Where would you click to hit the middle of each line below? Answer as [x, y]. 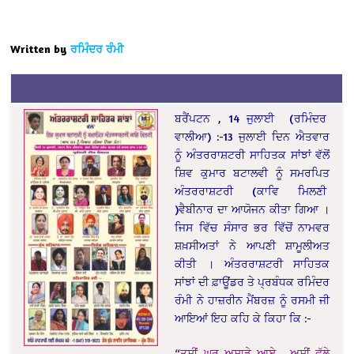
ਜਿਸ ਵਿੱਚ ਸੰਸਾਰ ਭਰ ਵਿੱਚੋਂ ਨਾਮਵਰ [252, 228]
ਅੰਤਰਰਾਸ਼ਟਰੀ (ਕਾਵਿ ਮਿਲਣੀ [252, 191]
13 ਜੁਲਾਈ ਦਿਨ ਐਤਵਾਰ [277, 137]
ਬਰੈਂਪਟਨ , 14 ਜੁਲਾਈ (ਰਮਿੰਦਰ [252, 119]
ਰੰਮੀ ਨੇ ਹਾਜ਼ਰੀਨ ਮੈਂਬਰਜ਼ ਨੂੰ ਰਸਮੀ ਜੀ [252, 300]
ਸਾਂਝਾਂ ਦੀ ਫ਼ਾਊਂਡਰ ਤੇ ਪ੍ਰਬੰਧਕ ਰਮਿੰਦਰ [252, 282]
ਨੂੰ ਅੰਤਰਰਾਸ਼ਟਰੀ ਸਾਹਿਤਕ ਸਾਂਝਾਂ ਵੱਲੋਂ [252, 155]
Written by [39, 49]
